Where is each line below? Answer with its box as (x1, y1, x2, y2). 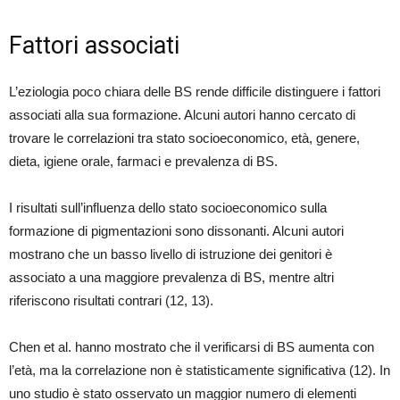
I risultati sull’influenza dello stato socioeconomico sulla (9, 200, 327, 216)
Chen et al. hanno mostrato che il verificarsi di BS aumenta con (9, 339, 374, 355)
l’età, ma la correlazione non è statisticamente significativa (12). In (9, 362, 390, 379)
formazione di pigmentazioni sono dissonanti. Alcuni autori (9, 223, 344, 239)
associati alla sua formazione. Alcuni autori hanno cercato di (9, 107, 355, 123)
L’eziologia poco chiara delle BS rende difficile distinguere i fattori (9, 84, 380, 100)
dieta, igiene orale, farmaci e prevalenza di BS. (9, 154, 278, 170)
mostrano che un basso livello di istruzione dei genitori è (9, 246, 332, 262)
